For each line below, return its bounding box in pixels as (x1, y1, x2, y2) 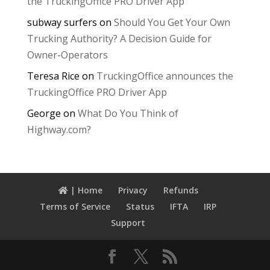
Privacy (118, 184, 148, 196)
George (27, 107, 61, 121)
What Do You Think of (77, 107, 178, 121)
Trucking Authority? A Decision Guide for (27, 32, 212, 46)
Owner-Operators (27, 48, 108, 62)
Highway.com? (27, 123, 91, 137)
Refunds (163, 184, 198, 196)
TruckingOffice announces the (96, 69, 233, 83)
